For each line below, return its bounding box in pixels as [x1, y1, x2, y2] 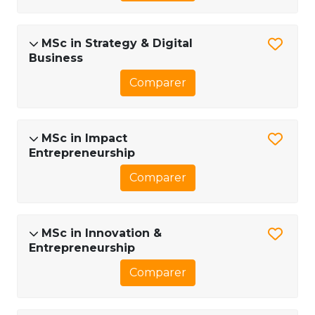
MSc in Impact [41, 131, 127, 145]
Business [29, 51, 83, 65]
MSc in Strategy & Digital [41, 36, 193, 50]
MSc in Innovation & [41, 226, 162, 240]
